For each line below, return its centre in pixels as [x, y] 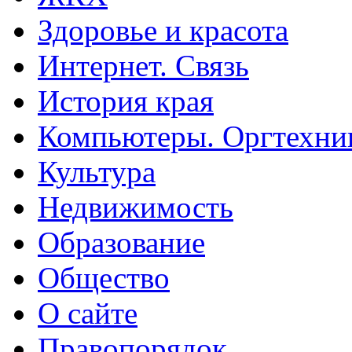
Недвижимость [136, 207]
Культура [97, 171]
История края [126, 101]
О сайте [88, 313]
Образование [121, 242]
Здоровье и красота [163, 30]
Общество [104, 277]
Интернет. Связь [143, 65]
